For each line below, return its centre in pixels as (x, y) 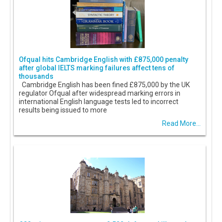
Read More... (181, 124)
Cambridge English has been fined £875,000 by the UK (104, 85)
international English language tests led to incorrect (99, 102)
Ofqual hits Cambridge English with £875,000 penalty (104, 60)
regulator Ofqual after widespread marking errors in (100, 93)
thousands (36, 77)
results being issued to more (63, 110)
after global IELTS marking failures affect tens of (97, 68)
